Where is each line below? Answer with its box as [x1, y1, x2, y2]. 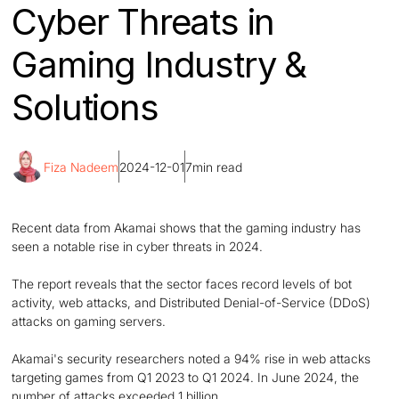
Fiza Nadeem [44, 159, 119, 175]
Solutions [12, 85, 159, 129]
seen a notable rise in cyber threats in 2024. [12, 239, 264, 254]
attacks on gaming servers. [12, 313, 167, 329]
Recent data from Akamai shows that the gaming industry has [12, 220, 362, 235]
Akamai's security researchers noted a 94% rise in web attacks [12, 351, 371, 366]
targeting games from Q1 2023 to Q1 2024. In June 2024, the [12, 370, 360, 385]
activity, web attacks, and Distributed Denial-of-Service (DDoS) [12, 295, 371, 310]
